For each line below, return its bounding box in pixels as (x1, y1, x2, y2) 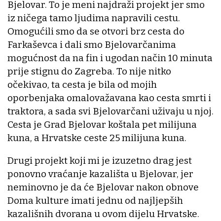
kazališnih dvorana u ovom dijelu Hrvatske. (7, 208, 199, 220)
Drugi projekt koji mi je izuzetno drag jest (7, 155, 192, 167)
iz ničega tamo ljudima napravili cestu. (7, 12, 180, 24)
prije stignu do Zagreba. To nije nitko (7, 66, 171, 77)
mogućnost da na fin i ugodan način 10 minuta (7, 52, 213, 64)
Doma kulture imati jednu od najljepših (7, 195, 183, 207)
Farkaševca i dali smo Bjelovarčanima (7, 39, 176, 51)
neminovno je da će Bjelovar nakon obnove (7, 182, 199, 193)
